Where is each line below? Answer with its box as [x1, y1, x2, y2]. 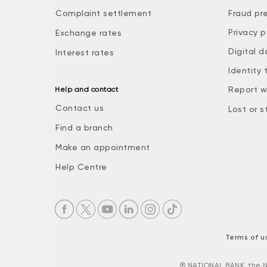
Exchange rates [55, 28, 122, 38]
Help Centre [55, 162, 107, 172]
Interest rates [55, 48, 114, 58]
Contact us [55, 103, 104, 113]
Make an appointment [55, 142, 150, 153]
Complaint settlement [55, 8, 151, 18]
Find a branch [55, 123, 113, 133]
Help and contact [55, 85, 118, 94]
